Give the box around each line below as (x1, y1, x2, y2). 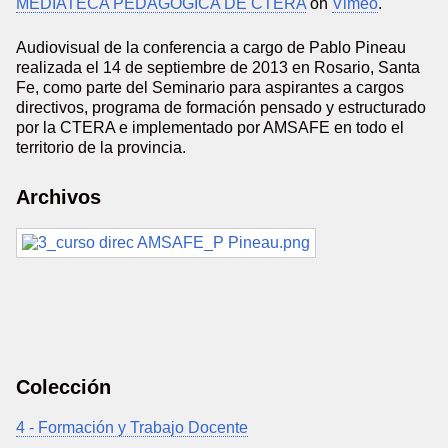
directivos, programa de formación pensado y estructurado (16, 99, 426, 116)
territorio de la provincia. (16, 139, 186, 156)
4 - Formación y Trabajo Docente (16, 419, 248, 436)
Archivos (16, 186, 101, 208)
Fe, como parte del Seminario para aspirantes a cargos (16, 79, 404, 96)
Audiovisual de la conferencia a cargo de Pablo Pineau (16, 39, 406, 56)
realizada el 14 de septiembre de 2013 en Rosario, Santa (16, 59, 420, 76)
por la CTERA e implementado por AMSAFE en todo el (16, 119, 404, 136)
